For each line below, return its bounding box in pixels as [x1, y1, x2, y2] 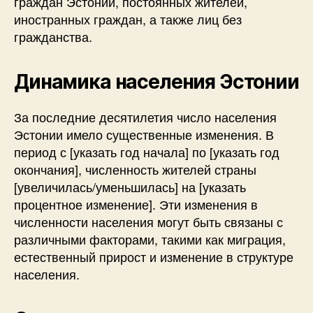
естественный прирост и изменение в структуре [14, 247, 293, 265]
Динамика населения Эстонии [14, 70, 299, 94]
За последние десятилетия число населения [14, 108, 277, 126]
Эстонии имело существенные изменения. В [14, 125, 274, 143]
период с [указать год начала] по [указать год [14, 143, 279, 161]
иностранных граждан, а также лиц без [14, 10, 242, 28]
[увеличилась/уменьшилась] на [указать [14, 177, 246, 196]
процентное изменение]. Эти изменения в [14, 195, 258, 213]
